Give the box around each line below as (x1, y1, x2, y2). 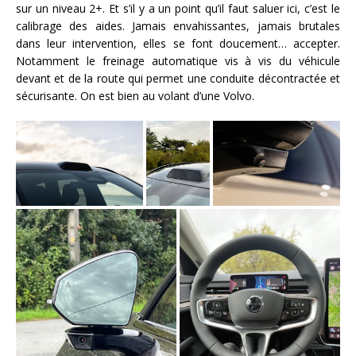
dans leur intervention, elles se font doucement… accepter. (16, 36, 340, 52)
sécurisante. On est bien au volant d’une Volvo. (16, 88, 254, 104)
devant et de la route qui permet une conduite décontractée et (16, 71, 340, 87)
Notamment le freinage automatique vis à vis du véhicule (16, 53, 340, 69)
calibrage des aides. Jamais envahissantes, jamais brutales (16, 18, 340, 34)
